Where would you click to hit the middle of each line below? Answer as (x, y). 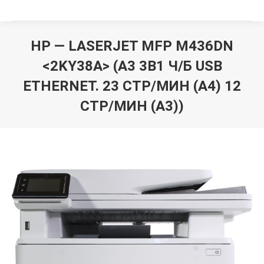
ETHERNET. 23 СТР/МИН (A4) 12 (132, 86)
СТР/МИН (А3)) (132, 106)
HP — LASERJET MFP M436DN (132, 46)
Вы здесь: (152, 124)
